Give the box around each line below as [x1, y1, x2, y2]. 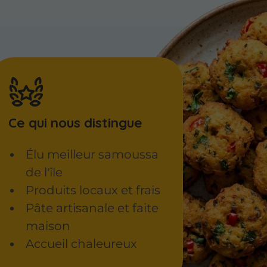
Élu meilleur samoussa [25, 147, 159, 162]
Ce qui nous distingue [8, 113, 142, 131]
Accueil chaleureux [25, 237, 137, 252]
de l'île [25, 165, 63, 180]
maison [25, 219, 70, 234]
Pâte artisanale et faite [25, 201, 159, 216]
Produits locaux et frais [25, 183, 160, 198]
